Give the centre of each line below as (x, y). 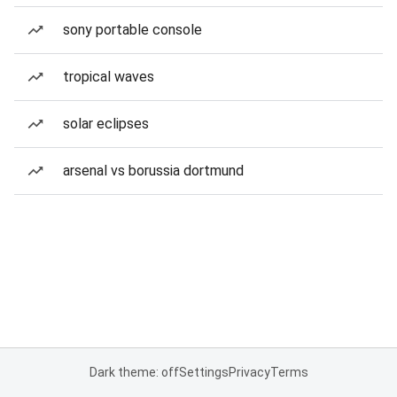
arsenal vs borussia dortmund (153, 171)
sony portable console (132, 30)
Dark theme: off (134, 372)
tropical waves (109, 77)
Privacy (249, 372)
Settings (203, 372)
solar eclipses (106, 124)
